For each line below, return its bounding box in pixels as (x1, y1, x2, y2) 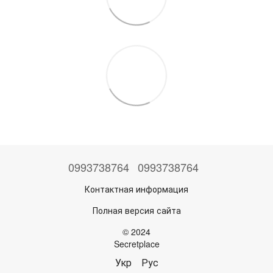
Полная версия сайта (92, 204, 181, 217)
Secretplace (113, 238, 160, 250)
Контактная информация (85, 183, 188, 196)
